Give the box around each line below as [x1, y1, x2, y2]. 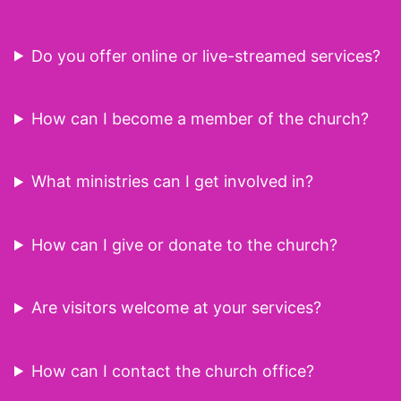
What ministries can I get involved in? [31, 172, 314, 192]
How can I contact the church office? [31, 361, 315, 380]
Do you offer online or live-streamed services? [31, 46, 381, 65]
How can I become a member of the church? [31, 108, 370, 128]
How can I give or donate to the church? [31, 235, 338, 254]
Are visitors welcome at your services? [31, 298, 322, 318]
